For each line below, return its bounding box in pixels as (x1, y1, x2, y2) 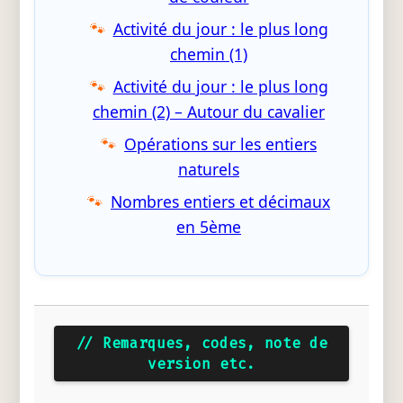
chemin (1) (170, 43, 247, 66)
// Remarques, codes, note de (76, 333, 327, 353)
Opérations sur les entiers (124, 133, 317, 156)
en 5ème (176, 216, 241, 238)
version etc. (148, 354, 255, 373)
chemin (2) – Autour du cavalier (93, 101, 325, 123)
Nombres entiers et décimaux (111, 191, 330, 213)
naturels (178, 158, 239, 181)
